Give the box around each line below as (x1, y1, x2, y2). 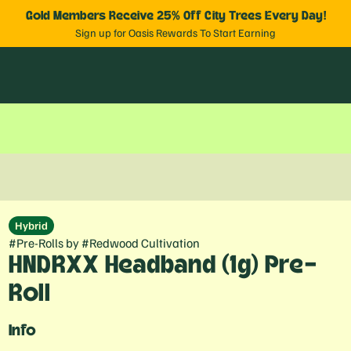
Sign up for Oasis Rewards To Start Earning (75, 26, 276, 39)
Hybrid (14, 219, 48, 232)
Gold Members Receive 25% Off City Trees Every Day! (25, 9, 326, 22)
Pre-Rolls (16, 235, 63, 251)
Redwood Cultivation (89, 235, 200, 251)
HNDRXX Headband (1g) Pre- (8, 252, 317, 277)
